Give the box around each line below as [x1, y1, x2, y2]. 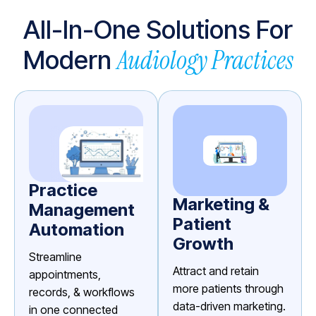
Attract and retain [173, 263, 259, 278]
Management [29, 200, 135, 221]
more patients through [173, 281, 284, 296]
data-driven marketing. [173, 298, 286, 313]
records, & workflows [29, 285, 135, 300]
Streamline [29, 250, 82, 265]
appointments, [29, 267, 101, 282]
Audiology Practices [116, 43, 293, 77]
